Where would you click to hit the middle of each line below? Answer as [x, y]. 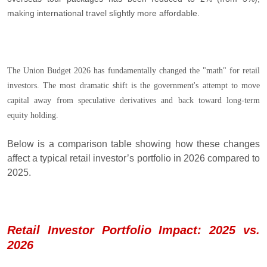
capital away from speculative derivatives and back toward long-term [133, 100]
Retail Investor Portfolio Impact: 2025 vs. [133, 230]
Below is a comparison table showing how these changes [133, 144]
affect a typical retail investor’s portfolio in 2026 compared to [133, 158]
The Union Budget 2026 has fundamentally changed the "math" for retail [133, 70]
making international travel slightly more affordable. [103, 13]
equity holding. [33, 115]
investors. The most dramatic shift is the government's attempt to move [133, 85]
